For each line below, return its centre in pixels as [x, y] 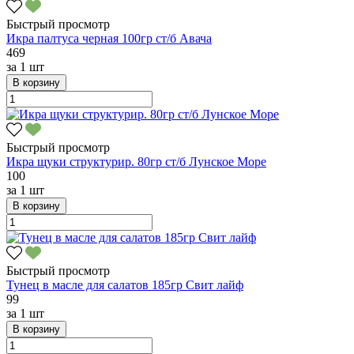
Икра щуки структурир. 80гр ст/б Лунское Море [136, 162]
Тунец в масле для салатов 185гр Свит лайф [125, 285]
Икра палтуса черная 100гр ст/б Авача [109, 39]
